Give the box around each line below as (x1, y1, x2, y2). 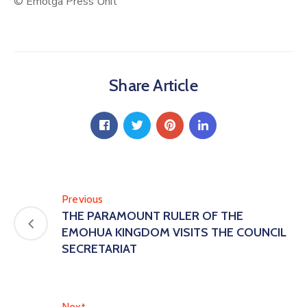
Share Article (109, 75, 198, 95)
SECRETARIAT (62, 241, 137, 256)
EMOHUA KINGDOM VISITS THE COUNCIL (62, 224, 286, 240)
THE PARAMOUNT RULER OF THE (62, 208, 243, 223)
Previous (62, 192, 103, 206)
